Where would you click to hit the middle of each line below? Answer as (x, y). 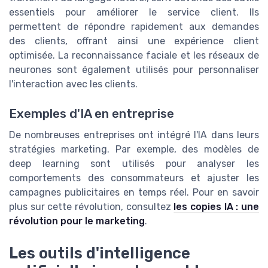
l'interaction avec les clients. (73, 84)
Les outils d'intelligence (100, 253)
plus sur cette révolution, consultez (92, 206)
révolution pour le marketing (77, 221)
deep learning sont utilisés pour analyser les (134, 163)
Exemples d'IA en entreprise (92, 113)
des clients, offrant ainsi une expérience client (134, 41)
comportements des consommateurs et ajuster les (134, 178)
